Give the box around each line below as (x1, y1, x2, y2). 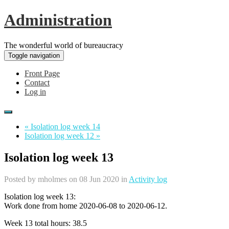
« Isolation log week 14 (25, 122, 100, 131)
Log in (25, 87, 46, 96)
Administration (4, 11, 112, 30)
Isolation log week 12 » (25, 131, 100, 140)
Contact (25, 78, 50, 87)
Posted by (4, 174, 38, 184)
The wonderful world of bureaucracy (4, 40, 123, 50)
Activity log (129, 174, 167, 184)
